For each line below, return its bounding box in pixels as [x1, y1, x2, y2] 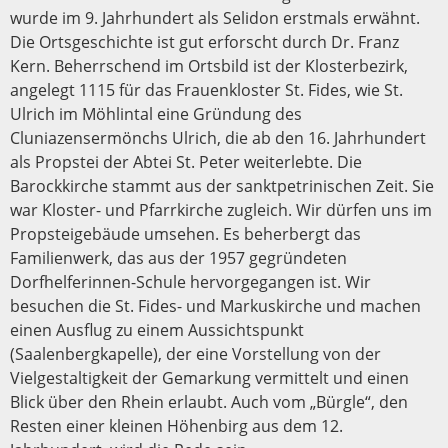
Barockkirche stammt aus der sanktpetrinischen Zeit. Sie [10, 174, 434, 197]
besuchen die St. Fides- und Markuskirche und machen [10, 294, 421, 317]
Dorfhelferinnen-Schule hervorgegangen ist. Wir [10, 270, 371, 293]
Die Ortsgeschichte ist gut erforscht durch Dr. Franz [10, 30, 399, 53]
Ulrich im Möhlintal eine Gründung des [10, 102, 302, 125]
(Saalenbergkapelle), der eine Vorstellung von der [10, 342, 381, 365]
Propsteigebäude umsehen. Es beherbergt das [10, 222, 361, 245]
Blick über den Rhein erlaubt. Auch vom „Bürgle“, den [10, 390, 408, 413]
